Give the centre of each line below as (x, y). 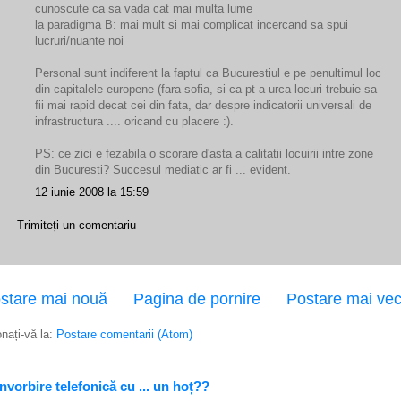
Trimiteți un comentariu (77, 225)
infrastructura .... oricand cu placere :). (134, 121)
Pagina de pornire (197, 299)
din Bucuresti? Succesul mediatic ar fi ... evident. (163, 170)
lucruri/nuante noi (79, 41)
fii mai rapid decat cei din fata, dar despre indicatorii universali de (203, 105)
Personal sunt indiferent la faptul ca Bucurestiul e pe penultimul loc (208, 73)
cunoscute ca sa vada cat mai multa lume (144, 9)
